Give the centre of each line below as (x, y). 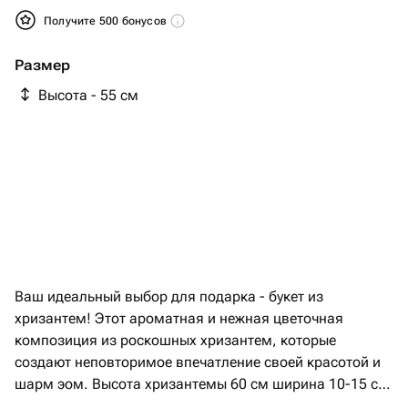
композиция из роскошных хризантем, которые (175, 340)
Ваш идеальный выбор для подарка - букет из (169, 296)
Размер (42, 65)
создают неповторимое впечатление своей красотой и (198, 362)
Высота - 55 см (88, 95)
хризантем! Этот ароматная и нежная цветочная (179, 318)
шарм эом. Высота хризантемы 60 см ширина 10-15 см (53, 384)
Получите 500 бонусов (107, 21)
